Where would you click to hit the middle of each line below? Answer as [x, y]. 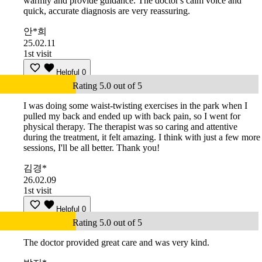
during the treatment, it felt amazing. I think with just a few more [142, 137]
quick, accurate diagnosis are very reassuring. [107, 11]
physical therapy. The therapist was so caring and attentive [130, 127]
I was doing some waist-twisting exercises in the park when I [135, 106]
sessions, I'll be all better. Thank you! [92, 148]
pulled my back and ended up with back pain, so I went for [132, 116]
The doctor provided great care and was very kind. [116, 243]
